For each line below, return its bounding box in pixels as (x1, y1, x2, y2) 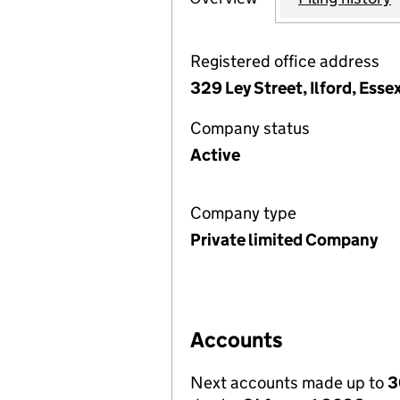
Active (190, 145, 240, 165)
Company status (190, 118, 310, 138)
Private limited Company (190, 229, 378, 250)
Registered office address (190, 51, 379, 71)
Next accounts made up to (190, 372, 387, 393)
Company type (190, 203, 296, 223)
